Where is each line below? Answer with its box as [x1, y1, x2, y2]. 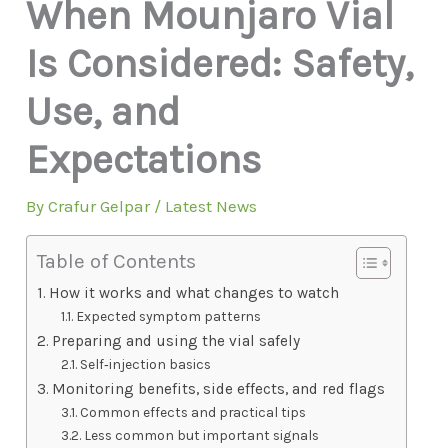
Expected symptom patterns [76, 307, 262, 324]
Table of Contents [37, 249, 197, 273]
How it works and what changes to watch [49, 283, 340, 302]
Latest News [165, 195, 258, 216]
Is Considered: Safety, [26, 39, 414, 87]
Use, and [26, 87, 181, 135]
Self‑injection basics [80, 355, 212, 372]
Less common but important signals [84, 426, 320, 443]
